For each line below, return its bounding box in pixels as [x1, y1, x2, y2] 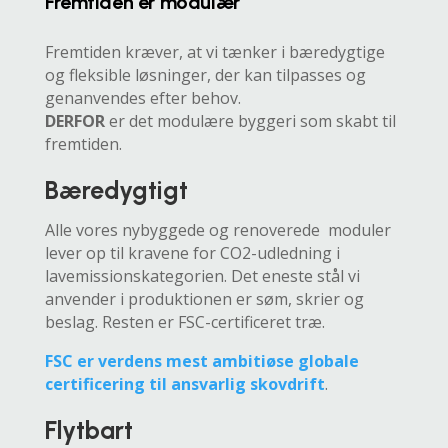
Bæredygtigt [44, 175, 188, 205]
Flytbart [44, 415, 133, 445]
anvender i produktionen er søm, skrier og [44, 288, 364, 310]
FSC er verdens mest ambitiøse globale [44, 350, 359, 372]
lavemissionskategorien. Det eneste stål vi [44, 265, 360, 287]
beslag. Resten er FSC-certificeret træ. [44, 311, 325, 333]
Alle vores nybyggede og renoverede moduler [44, 219, 391, 241]
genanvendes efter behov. [44, 87, 241, 109]
